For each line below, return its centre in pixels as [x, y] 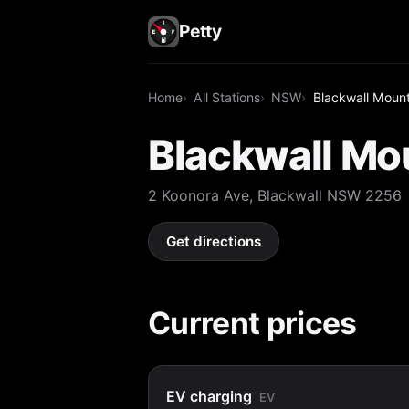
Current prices [252, 322]
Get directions [214, 242]
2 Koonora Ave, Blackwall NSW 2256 [275, 195]
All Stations [227, 97]
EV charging [210, 396]
